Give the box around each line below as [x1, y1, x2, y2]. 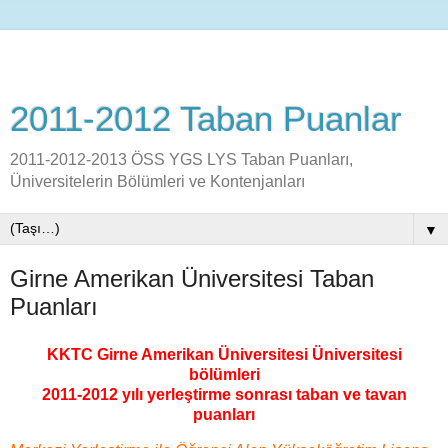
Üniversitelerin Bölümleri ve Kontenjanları [10, 173, 305, 190]
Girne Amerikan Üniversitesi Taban [10, 265, 374, 292]
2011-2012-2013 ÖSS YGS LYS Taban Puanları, [10, 151, 353, 168]
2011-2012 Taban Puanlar [10, 100, 402, 138]
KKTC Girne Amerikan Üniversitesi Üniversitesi [46, 345, 402, 363]
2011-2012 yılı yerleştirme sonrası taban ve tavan [41, 385, 407, 403]
